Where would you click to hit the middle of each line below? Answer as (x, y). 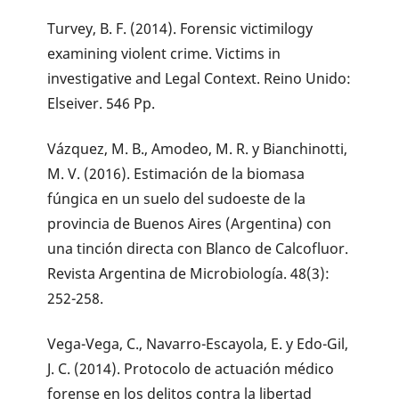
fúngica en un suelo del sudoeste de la (177, 199)
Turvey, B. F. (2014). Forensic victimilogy (180, 29)
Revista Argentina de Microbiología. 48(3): (189, 274)
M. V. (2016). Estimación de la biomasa (176, 174)
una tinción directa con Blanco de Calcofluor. (198, 249)
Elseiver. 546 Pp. (102, 104)
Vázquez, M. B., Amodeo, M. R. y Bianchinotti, (198, 149)
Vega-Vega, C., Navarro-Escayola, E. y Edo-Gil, (198, 344)
